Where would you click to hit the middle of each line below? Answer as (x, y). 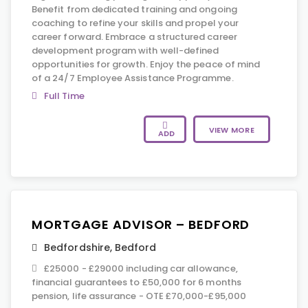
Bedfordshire (77, 247)
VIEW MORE (231, 130)
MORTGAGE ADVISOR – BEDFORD (141, 224)
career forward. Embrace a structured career (134, 37)
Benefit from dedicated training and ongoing (134, 9)
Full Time (64, 96)
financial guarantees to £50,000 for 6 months (136, 282)
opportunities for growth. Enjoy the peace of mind (146, 64)
